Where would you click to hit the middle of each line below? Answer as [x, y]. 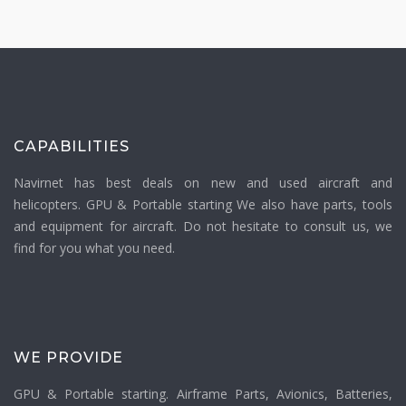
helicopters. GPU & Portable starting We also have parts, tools [203, 205]
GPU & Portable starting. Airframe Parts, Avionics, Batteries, [203, 394]
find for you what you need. [94, 248]
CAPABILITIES [72, 147]
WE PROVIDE [68, 358]
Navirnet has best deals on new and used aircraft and [203, 183]
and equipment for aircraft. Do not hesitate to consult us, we [203, 227]
